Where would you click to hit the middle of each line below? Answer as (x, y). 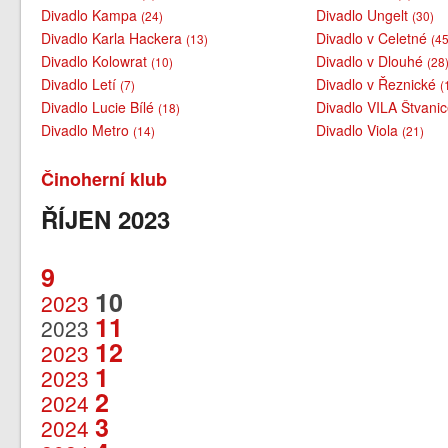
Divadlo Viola (359, 129)
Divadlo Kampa (91, 14)
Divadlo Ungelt (364, 14)
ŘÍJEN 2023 (106, 218)
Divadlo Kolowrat (96, 60)
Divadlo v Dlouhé (372, 60)
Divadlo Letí (81, 83)
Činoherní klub (104, 178)
